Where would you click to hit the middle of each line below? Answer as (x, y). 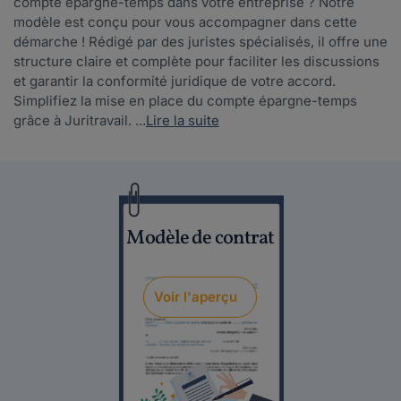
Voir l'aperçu (196, 297)
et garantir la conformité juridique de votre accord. (175, 81)
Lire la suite (183, 120)
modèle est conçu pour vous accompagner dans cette (185, 22)
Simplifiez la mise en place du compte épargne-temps (185, 101)
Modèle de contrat (200, 239)
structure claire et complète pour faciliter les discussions (196, 61)
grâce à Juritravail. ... (80, 120)
